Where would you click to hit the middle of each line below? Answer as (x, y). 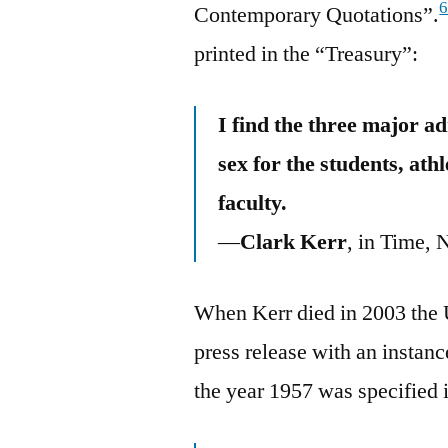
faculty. (253, 202)
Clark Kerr (294, 241)
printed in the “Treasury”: (306, 53)
